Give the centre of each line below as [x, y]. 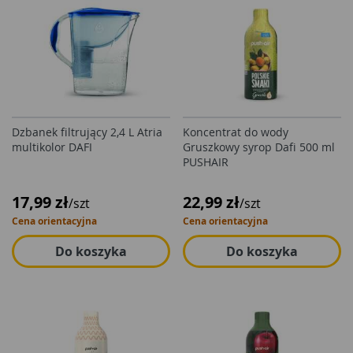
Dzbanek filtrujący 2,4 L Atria [87, 132]
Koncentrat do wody [236, 132]
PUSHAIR [206, 162]
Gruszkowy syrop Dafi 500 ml [259, 147]
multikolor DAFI [52, 147]
